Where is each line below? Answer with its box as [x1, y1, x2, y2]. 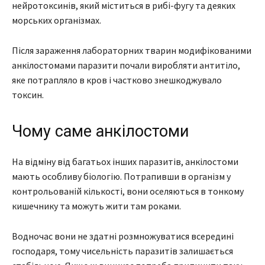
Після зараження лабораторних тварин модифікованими [12, 44, 251, 56]
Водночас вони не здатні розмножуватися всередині [12, 230, 234, 242]
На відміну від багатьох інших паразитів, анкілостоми [12, 155, 238, 167]
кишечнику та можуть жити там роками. [12, 199, 181, 212]
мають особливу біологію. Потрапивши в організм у [12, 170, 231, 182]
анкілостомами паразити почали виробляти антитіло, [12, 59, 240, 71]
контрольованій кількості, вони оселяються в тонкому [12, 185, 244, 197]
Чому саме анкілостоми [12, 121, 189, 141]
